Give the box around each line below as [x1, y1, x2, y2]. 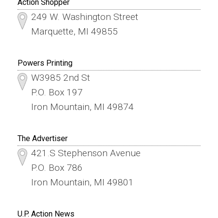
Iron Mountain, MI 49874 [31, 101, 134, 112]
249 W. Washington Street [31, 11, 138, 22]
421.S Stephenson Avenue [31, 147, 141, 159]
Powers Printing [17, 58, 73, 68]
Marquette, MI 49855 [31, 25, 118, 37]
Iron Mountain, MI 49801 [31, 176, 134, 188]
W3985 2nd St [31, 72, 90, 83]
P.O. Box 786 [31, 162, 83, 173]
